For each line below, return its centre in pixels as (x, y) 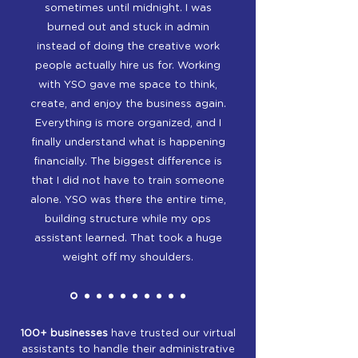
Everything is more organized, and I (128, 123)
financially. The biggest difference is (128, 162)
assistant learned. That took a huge (128, 239)
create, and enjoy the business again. (128, 104)
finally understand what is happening (128, 143)
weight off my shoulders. (128, 258)
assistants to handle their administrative (128, 350)
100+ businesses (64, 334)
